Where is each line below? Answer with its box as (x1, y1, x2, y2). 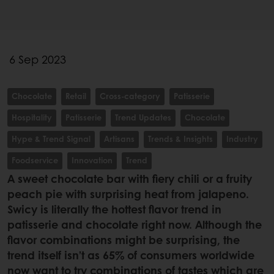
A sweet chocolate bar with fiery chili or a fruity (7, 171, 252, 187)
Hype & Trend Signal (12, 133, 91, 145)
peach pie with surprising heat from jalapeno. (7, 186, 249, 202)
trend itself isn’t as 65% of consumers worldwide (7, 247, 254, 264)
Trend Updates (115, 111, 171, 124)
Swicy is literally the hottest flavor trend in (7, 201, 221, 218)
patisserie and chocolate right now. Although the (7, 217, 262, 233)
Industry (226, 133, 258, 145)
